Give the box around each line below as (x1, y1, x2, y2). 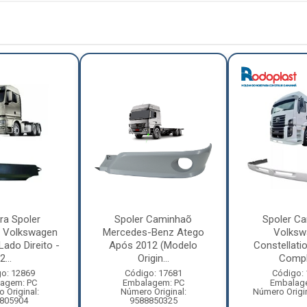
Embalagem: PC (122, 278, 184, 288)
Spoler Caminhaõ (114, 213, 193, 225)
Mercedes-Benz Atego (102, 226, 204, 238)
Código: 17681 (124, 268, 182, 278)
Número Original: (120, 286, 186, 297)
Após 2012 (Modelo (109, 239, 198, 251)
